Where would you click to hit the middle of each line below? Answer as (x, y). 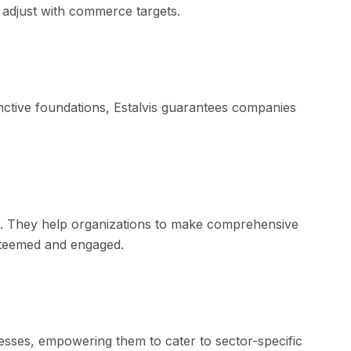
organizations (111, 224)
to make (179, 224)
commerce (101, 11)
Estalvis (136, 107)
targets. (156, 11)
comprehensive (251, 224)
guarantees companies (227, 107)
